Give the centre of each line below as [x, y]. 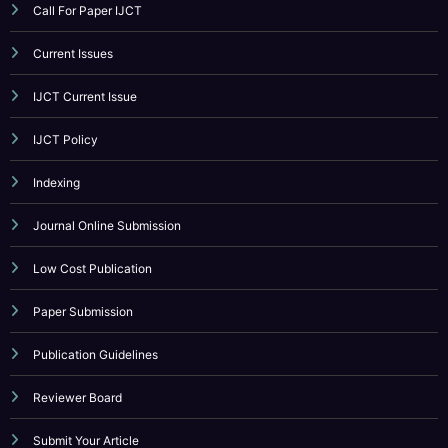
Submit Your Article [86, 379]
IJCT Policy [65, 78]
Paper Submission [83, 250]
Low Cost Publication [92, 207]
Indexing [56, 121]
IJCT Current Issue [85, 35]
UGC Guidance [75, 422]
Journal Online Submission [107, 164]
